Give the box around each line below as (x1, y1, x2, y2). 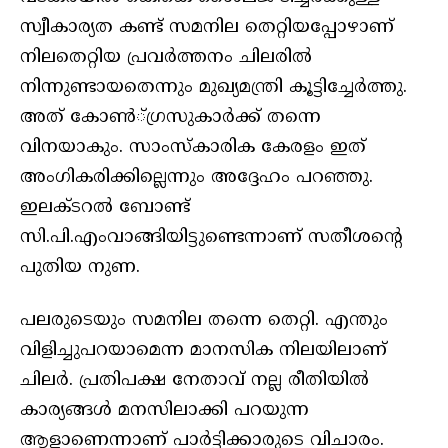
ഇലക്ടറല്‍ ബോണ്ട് (20, 195, 190, 219)
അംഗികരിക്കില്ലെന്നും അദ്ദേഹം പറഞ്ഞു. (20, 165, 373, 189)
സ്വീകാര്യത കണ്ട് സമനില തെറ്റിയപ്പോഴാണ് (20, 15, 394, 39)
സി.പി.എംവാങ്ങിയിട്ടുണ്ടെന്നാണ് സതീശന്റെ (20, 225, 402, 249)
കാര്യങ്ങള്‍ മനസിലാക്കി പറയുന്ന (20, 399, 309, 423)
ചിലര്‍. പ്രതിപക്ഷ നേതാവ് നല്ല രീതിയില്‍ (20, 369, 369, 393)
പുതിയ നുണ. (20, 255, 140, 279)
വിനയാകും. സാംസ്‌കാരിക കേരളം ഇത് (20, 135, 366, 159)
